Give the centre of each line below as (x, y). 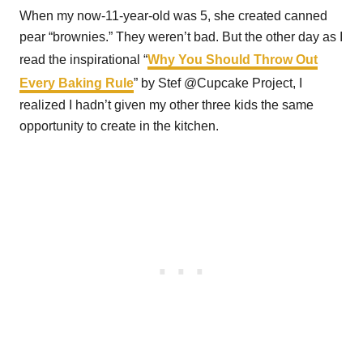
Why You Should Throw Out (233, 60)
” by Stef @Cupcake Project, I (218, 83)
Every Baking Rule (77, 83)
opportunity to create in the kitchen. (119, 126)
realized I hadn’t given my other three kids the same (167, 105)
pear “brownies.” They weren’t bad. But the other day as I (181, 37)
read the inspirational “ (83, 60)
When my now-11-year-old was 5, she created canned (173, 16)
